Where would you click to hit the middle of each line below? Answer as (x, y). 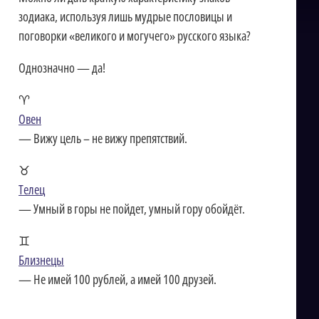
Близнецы (41, 260)
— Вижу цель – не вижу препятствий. (103, 138)
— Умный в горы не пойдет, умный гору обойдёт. (132, 209)
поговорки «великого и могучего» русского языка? (135, 36)
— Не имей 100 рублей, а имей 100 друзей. (117, 279)
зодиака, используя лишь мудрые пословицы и (125, 16)
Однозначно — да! (62, 68)
